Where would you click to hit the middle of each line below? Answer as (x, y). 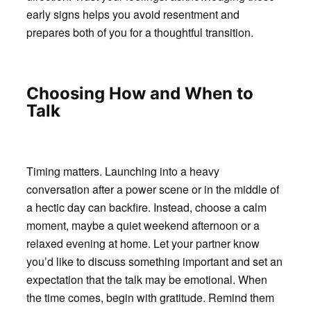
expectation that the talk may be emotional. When (146, 279)
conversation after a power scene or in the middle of (152, 189)
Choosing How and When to (140, 94)
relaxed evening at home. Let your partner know (143, 243)
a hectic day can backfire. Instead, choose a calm (146, 207)
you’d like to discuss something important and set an (154, 261)
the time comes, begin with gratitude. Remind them (150, 297)
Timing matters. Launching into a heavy (123, 171)
